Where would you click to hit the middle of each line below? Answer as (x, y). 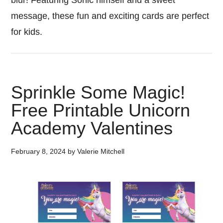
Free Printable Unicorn (101, 110)
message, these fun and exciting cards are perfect (110, 16)
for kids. (27, 32)
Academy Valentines (92, 128)
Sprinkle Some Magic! (98, 92)
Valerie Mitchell (101, 151)
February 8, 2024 (39, 151)
